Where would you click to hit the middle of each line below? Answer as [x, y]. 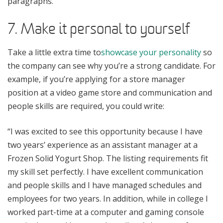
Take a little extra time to [54, 52]
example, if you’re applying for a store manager [96, 79]
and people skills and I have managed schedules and [105, 185]
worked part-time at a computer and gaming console [106, 212]
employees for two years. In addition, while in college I [108, 198]
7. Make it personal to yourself [99, 29]
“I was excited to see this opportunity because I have [105, 131]
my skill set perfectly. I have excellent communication [105, 171]
